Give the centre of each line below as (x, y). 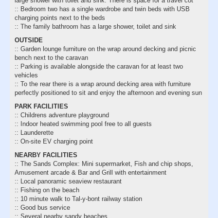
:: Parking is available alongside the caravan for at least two (99, 66)
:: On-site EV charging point (54, 141)
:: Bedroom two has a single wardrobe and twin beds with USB (102, 9)
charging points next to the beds (60, 18)
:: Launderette (34, 132)
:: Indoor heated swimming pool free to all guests (83, 124)
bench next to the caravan (51, 57)
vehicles (26, 75)
